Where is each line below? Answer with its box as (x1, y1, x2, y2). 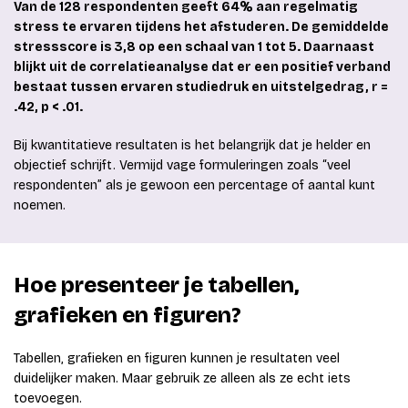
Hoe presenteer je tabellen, (14, 272, 299, 299)
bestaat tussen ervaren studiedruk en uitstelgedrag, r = (14, 79, 388, 96)
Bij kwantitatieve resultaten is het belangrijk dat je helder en (14, 138, 371, 154)
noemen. (14, 198, 66, 214)
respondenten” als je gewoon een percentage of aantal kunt (14, 178, 375, 194)
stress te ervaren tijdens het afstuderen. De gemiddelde (14, 19, 389, 36)
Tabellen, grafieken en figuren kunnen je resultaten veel (14, 351, 340, 367)
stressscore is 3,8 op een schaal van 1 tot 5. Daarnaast (14, 39, 374, 56)
